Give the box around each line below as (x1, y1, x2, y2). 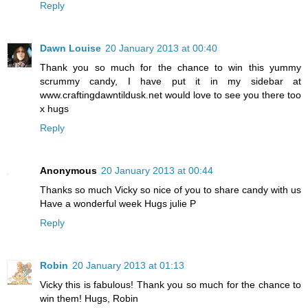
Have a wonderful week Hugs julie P (40, 197, 196, 209)
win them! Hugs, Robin (40, 292, 138, 304)
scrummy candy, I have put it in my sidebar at (40, 75, 301, 87)
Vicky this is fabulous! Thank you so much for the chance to (40, 278, 301, 290)
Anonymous (40, 164, 97, 176)
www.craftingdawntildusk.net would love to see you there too (40, 89, 301, 100)
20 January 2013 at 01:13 (72, 259, 184, 271)
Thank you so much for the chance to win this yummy (40, 61, 301, 73)
